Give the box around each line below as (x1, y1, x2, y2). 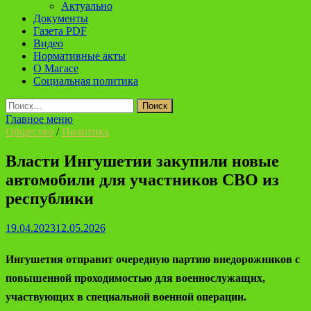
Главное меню (6, 113, 73, 125)
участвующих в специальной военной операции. (6, 290, 246, 303)
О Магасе (33, 62, 78, 74)
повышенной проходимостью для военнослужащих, (6, 271, 265, 284)
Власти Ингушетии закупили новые (6, 151, 279, 170)
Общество (6, 126, 53, 137)
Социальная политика (33, 75, 138, 87)
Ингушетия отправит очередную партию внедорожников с (6, 253, 300, 265)
